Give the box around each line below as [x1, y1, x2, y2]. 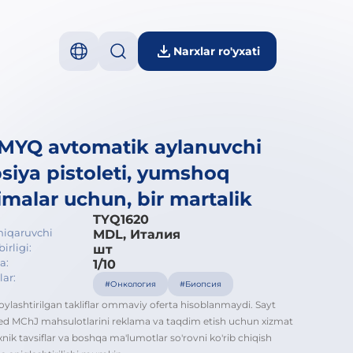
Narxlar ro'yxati [173, 44, 260, 58]
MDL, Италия [93, 227, 180, 242]
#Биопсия [180, 279, 221, 289]
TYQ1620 [93, 212, 149, 227]
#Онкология [105, 279, 156, 289]
